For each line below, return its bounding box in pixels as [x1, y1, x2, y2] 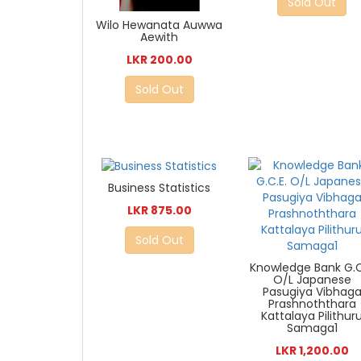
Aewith [140, 29, 179, 46]
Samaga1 [286, 320, 338, 337]
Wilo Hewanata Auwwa [96, 17, 223, 34]
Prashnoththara [268, 296, 356, 313]
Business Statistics [108, 180, 211, 197]
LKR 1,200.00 [275, 342, 349, 359]
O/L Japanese [272, 272, 351, 288]
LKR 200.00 [126, 52, 193, 68]
